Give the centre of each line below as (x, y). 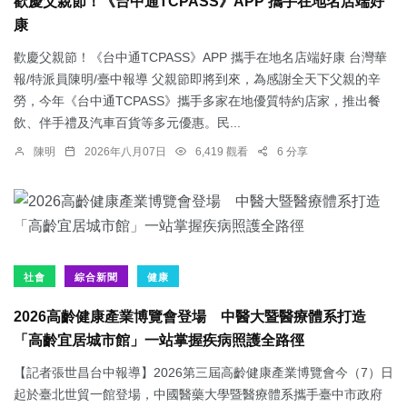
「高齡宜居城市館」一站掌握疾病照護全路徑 (159, 341)
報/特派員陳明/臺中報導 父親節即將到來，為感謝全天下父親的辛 (197, 79)
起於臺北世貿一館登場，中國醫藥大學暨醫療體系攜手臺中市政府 (198, 395)
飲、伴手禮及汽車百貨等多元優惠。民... (127, 123)
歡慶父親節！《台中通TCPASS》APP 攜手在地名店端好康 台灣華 (200, 58)
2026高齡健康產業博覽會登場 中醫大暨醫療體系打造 (190, 317)
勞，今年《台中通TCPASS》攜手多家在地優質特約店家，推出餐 (197, 101)
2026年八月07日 (125, 152)
